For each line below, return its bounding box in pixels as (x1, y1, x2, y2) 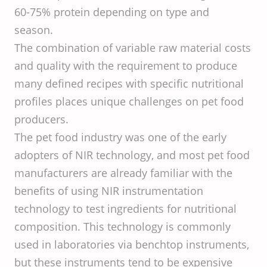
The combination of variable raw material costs (14, 41, 251, 55)
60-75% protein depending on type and (14, 5, 209, 20)
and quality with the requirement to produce (14, 58, 237, 73)
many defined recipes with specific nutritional (14, 76, 244, 91)
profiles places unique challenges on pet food (14, 94, 244, 109)
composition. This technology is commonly (14, 219, 231, 234)
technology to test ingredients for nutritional (14, 201, 237, 216)
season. (14, 23, 56, 38)
